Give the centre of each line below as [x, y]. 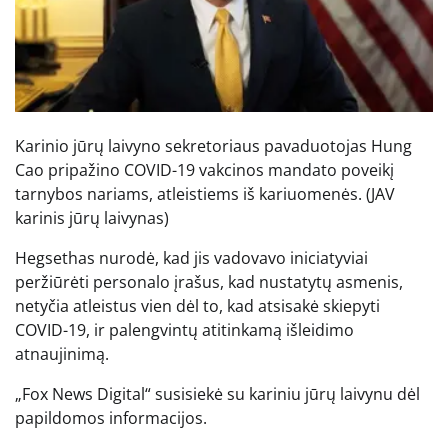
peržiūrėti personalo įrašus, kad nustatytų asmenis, [209, 281]
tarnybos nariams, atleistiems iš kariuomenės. [188, 193]
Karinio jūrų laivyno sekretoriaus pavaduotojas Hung [213, 145]
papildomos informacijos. [111, 417]
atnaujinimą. [62, 353]
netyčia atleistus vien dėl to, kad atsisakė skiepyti [197, 305]
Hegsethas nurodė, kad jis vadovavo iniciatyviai [191, 257]
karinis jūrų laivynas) [92, 217]
